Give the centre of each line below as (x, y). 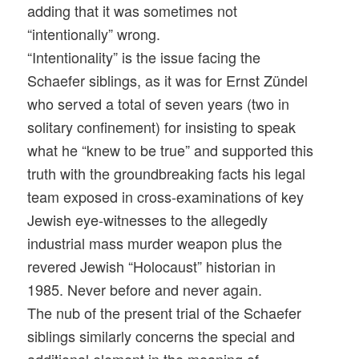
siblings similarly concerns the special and (161, 336)
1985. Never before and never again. (145, 290)
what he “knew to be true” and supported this (171, 150)
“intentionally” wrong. (94, 34)
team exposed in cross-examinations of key (166, 197)
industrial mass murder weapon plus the (155, 243)
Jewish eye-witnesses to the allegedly (148, 220)
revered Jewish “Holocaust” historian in (152, 266)
